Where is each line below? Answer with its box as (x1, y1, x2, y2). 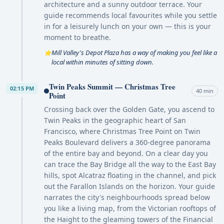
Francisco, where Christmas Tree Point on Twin (44, 126, 200, 136)
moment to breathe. (44, 32, 111, 42)
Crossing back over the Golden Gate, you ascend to (44, 104, 214, 114)
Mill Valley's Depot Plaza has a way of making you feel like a (51, 48, 217, 57)
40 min (196, 87, 213, 94)
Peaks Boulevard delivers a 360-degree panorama (44, 137, 210, 147)
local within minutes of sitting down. (51, 57, 153, 66)
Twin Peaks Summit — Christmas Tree (49, 81, 175, 92)
